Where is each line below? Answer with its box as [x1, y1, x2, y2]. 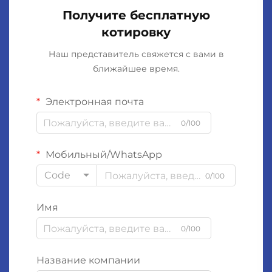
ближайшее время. [92, 63, 180, 75]
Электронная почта [43, 96, 144, 108]
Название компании [36, 254, 140, 267]
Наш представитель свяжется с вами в [48, 49, 224, 60]
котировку [101, 25, 171, 40]
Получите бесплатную [62, 8, 210, 23]
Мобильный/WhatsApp [43, 149, 162, 161]
